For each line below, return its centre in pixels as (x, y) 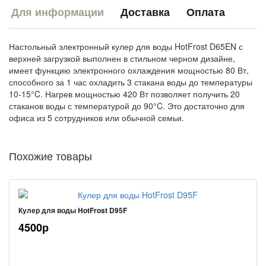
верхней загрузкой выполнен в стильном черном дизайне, (122, 58)
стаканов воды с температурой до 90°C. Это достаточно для (127, 106)
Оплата (206, 12)
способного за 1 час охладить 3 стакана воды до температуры (131, 82)
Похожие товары (50, 156)
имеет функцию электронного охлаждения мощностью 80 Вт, (129, 70)
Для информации (58, 12)
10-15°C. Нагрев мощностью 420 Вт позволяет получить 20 (124, 94)
